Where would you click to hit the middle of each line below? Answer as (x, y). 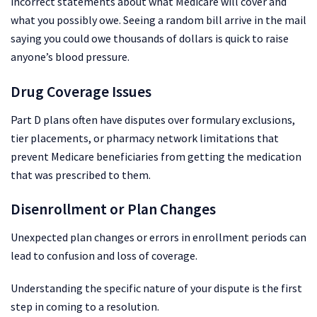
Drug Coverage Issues (81, 92)
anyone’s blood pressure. (70, 57)
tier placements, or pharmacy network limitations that (145, 138)
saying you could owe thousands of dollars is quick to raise (150, 39)
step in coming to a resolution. (85, 307)
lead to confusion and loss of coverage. (104, 256)
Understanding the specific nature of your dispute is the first (156, 288)
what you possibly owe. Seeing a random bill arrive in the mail (158, 20)
